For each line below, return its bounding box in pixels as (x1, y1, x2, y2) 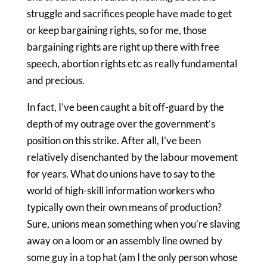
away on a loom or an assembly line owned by (26, 234, 222, 247)
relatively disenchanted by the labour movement (26, 151, 238, 163)
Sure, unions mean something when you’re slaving (26, 218, 240, 230)
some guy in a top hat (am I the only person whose (26, 251, 238, 263)
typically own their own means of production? (26, 201, 222, 213)
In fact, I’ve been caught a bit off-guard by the (26, 101, 224, 113)
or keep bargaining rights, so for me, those (26, 24, 207, 36)
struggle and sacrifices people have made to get (26, 7, 232, 20)
